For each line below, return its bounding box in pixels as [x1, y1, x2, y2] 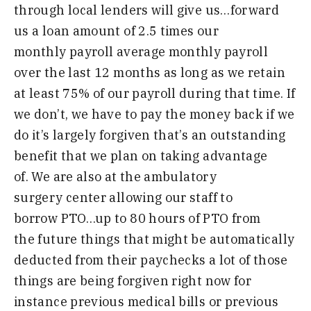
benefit [14, 147, 58, 164]
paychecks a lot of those [140, 251, 288, 268]
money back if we [189, 106, 295, 122]
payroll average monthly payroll [69, 43, 269, 60]
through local [14, 1, 98, 18]
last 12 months [68, 64, 164, 81]
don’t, [34, 106, 69, 122]
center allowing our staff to [65, 189, 233, 205]
